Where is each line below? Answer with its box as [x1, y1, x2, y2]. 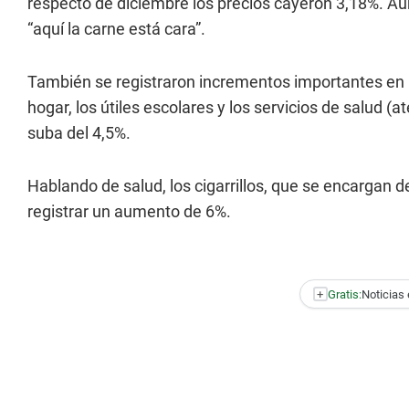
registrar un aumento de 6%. [27, 202, 231, 221]
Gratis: [327, 287, 362, 301]
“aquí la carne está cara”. [27, 19, 205, 38]
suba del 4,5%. [27, 123, 131, 142]
